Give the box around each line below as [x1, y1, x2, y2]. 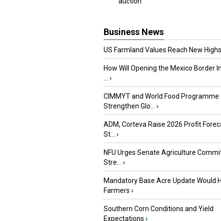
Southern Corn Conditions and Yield [104, 205, 214, 213]
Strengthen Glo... [104, 102, 155, 110]
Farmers [104, 186, 130, 194]
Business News [104, 27, 164, 37]
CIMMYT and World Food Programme [104, 92, 219, 100]
